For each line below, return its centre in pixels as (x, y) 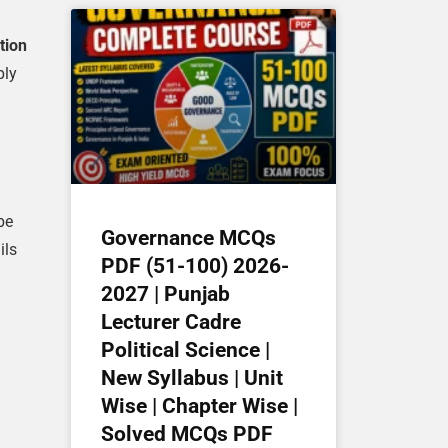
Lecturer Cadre (171, 321)
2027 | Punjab (165, 293)
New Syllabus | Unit (192, 377)
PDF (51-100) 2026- (195, 265)
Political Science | (185, 349)
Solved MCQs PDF (187, 433)
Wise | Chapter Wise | (199, 405)
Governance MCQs (188, 237)
